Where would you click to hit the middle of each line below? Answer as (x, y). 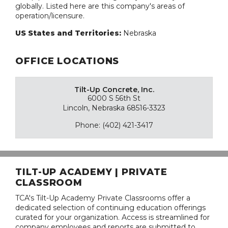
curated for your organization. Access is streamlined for (112, 217)
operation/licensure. (50, 16)
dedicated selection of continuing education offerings (110, 207)
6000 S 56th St (114, 98)
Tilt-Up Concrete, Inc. (114, 89)
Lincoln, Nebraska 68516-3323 (114, 108)
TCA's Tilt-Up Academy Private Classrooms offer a (103, 198)
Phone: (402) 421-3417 (114, 125)
